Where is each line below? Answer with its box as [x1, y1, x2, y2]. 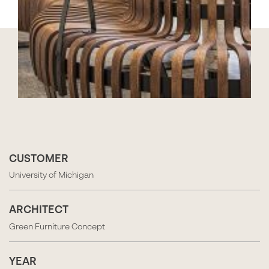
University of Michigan [9, 171, 94, 180]
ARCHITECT [9, 205, 68, 216]
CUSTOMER [9, 154, 68, 165]
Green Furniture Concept [9, 222, 105, 231]
